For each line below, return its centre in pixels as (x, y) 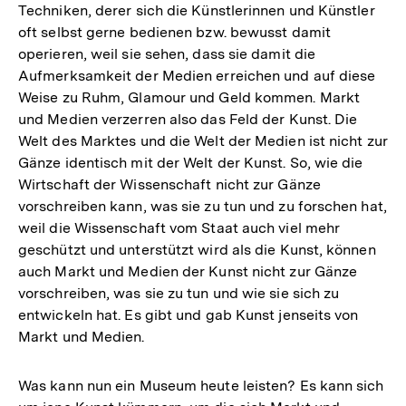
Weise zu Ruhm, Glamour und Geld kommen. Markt (189, 97)
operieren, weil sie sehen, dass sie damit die (167, 53)
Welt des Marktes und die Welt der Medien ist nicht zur (203, 140)
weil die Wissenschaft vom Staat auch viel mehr (179, 227)
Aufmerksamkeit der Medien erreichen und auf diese (197, 75)
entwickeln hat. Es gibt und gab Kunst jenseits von (188, 314)
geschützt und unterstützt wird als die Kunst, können (197, 249)
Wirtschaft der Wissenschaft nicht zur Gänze (169, 184)
